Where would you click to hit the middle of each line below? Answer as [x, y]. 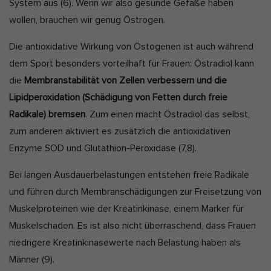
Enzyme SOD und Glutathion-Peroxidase [94, 148]
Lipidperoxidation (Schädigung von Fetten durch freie [118, 97]
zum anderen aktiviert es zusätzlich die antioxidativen [120, 131]
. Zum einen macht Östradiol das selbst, [168, 114]
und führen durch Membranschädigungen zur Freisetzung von [135, 191]
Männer [25, 259]
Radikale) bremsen [47, 114]
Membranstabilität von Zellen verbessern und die [126, 80]
